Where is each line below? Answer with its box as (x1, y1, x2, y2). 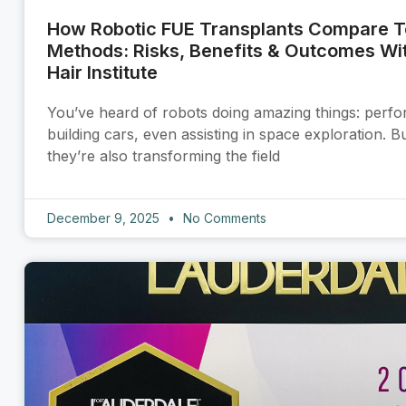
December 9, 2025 (47, 209, 163, 226)
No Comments (179, 209, 266, 226)
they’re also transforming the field (47, 146, 280, 165)
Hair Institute (47, 61, 158, 83)
